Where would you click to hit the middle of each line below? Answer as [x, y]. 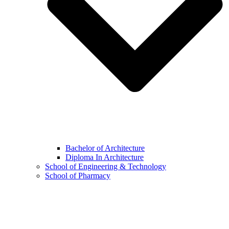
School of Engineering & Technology [106, 167]
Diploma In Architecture [105, 157]
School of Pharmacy [78, 176]
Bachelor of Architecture [105, 148]
